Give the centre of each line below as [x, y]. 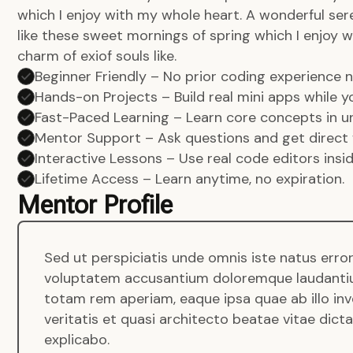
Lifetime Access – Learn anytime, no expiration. [190, 179]
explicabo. [77, 340]
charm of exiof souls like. [97, 56]
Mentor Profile [95, 205]
